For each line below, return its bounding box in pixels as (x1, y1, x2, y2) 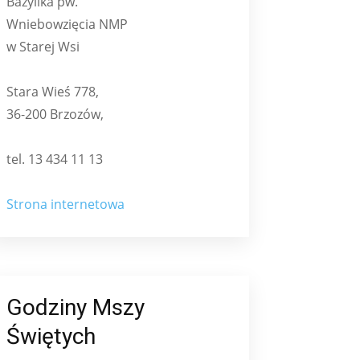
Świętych (6, 322, 96, 350)
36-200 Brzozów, (6, 104, 104, 123)
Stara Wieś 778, (6, 82, 99, 100)
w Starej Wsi (6, 37, 80, 55)
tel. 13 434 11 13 (6, 149, 103, 168)
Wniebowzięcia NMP (6, 14, 128, 33)
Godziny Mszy (6, 293, 145, 321)
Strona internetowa (6, 194, 125, 213)
